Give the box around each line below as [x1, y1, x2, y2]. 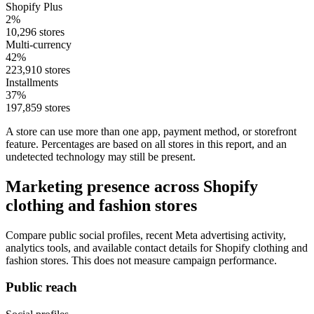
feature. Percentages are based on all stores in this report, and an [6, 137, 287, 150]
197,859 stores [6, 101, 70, 114]
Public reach [6, 280, 77, 295]
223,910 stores [6, 63, 70, 76]
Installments [6, 76, 58, 88]
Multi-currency [6, 38, 71, 50]
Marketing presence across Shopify [6, 177, 258, 196]
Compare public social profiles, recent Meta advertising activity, [6, 228, 286, 241]
